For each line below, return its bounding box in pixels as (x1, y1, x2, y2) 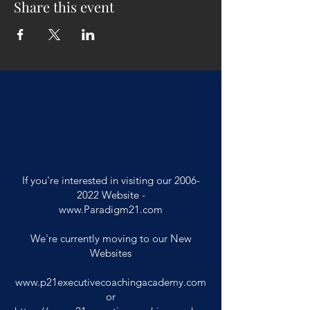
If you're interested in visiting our (21, 174, 174, 187)
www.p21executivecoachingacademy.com (15, 275, 206, 289)
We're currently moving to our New (30, 232, 192, 245)
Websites (90, 246, 131, 259)
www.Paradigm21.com (59, 203, 163, 216)
